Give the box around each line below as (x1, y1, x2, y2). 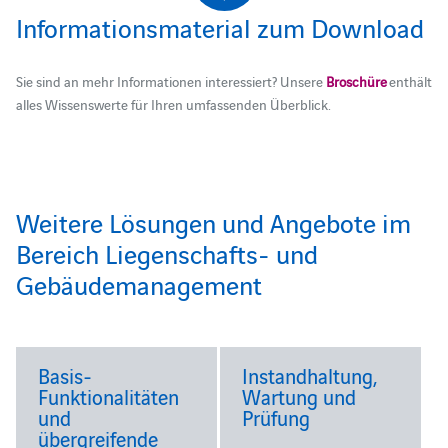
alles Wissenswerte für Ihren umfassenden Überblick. (15, 93, 331, 114)
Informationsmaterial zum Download (15, 7, 424, 45)
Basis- (37, 360, 92, 389)
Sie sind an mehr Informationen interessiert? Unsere (15, 70, 326, 91)
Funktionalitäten (37, 381, 179, 410)
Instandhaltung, (242, 360, 378, 389)
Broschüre (325, 70, 389, 91)
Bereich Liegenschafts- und (15, 233, 318, 271)
